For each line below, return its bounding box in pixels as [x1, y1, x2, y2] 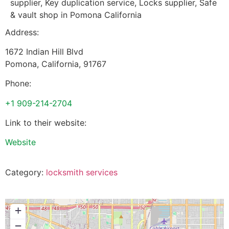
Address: [5, 27, 39, 37]
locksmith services [46, 167, 118, 177]
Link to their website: [5, 118, 86, 128]
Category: [5, 167, 46, 177]
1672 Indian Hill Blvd [5, 46, 83, 57]
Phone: [5, 78, 31, 89]
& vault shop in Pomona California [10, 9, 142, 20]
